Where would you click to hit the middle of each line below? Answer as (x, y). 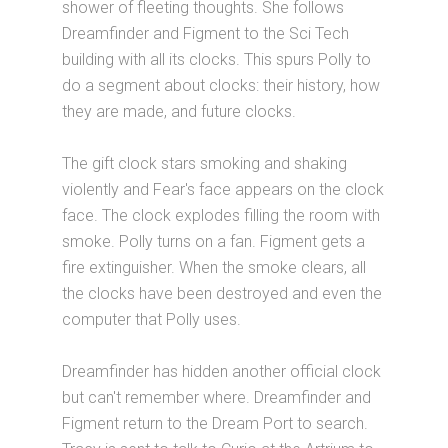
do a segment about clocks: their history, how (221, 85)
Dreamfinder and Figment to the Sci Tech (206, 33)
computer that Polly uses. (152, 319)
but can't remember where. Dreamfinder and (217, 397)
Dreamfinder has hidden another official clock (222, 371)
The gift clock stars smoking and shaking (205, 163)
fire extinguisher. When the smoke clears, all (214, 267)
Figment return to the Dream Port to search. (215, 423)
